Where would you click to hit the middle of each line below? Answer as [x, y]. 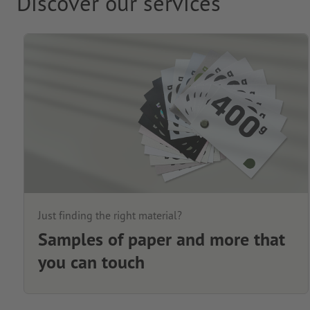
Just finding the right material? [110, 215]
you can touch [91, 262]
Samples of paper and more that [161, 239]
